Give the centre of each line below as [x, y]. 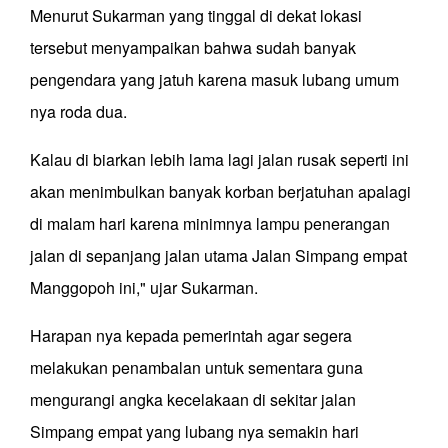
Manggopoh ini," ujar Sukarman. [146, 288]
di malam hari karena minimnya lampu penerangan [210, 224]
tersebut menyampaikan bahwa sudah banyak [193, 48]
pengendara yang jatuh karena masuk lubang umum [214, 80]
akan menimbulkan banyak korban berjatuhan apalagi [220, 192]
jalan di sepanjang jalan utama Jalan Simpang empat [218, 256]
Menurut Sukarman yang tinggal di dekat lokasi [196, 16]
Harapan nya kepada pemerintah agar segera [191, 336]
